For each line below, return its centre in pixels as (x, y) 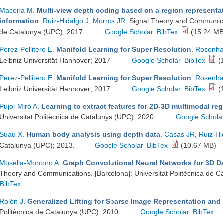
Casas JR (179, 134)
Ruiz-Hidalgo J (66, 21)
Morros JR (109, 21)
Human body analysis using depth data (93, 134)
